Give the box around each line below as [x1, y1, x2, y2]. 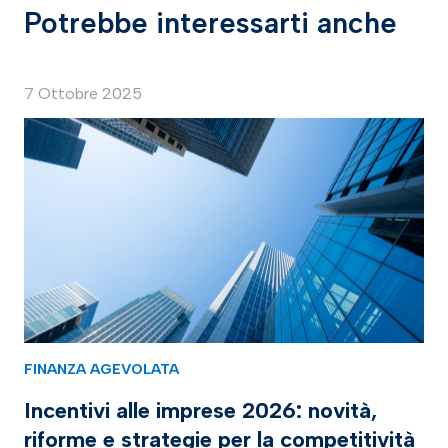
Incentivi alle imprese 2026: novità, [24, 397, 377, 425]
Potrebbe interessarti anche [24, 6, 397, 41]
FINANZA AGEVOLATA [24, 360, 179, 379]
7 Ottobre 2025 [24, 84, 142, 104]
